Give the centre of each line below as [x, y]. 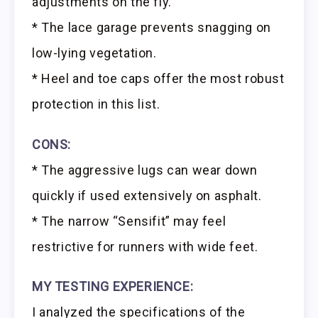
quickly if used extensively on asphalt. [147, 195]
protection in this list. [96, 104]
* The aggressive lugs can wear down [145, 170]
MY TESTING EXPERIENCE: [113, 287]
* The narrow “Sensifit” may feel [129, 221]
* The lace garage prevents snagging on [152, 27]
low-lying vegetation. [94, 53]
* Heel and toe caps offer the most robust [158, 78]
